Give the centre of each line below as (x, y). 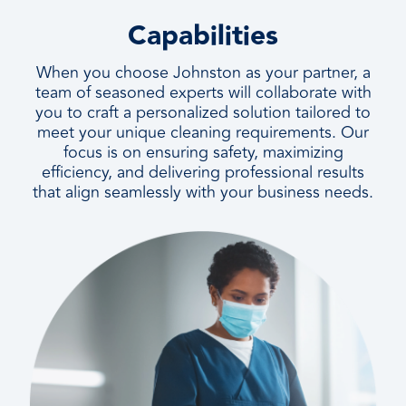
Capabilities (203, 37)
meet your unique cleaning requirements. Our (203, 133)
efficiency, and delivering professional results (203, 173)
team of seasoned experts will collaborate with (203, 93)
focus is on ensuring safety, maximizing (203, 153)
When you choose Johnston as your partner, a (203, 73)
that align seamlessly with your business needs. (203, 193)
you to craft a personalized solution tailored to (203, 113)
